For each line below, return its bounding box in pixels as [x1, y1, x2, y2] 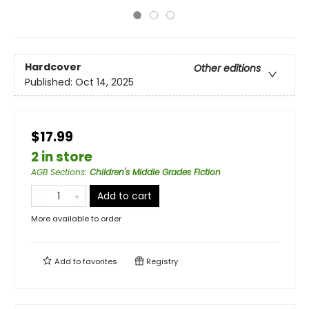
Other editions [194, 61, 261, 76]
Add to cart [97, 189, 152, 203]
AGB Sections [31, 166, 85, 178]
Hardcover [25, 60, 81, 74]
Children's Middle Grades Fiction [90, 166, 221, 178]
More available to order [31, 213, 121, 224]
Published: [25, 75, 75, 90]
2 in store [31, 148, 92, 166]
